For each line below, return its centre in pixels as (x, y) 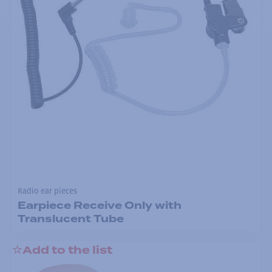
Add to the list (67, 250)
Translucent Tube (70, 219)
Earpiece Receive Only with (99, 206)
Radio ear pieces (47, 191)
